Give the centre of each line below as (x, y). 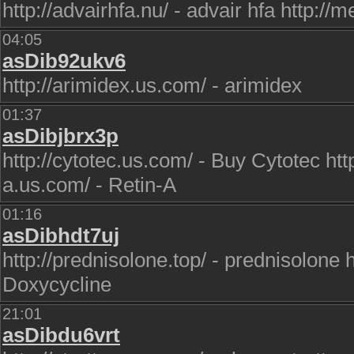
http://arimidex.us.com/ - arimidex (152, 85)
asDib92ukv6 (64, 61)
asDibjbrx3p (60, 136)
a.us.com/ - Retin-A (89, 185)
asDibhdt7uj (61, 235)
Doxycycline (57, 284)
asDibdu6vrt (61, 335)
